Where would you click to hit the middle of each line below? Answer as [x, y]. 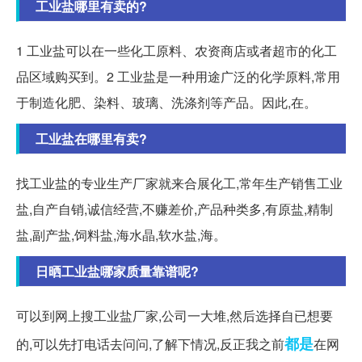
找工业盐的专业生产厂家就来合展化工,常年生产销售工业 [179, 183]
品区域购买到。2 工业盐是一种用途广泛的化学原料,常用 [178, 77]
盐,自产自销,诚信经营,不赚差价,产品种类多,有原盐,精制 [175, 209]
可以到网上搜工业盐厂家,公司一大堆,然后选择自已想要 [175, 316]
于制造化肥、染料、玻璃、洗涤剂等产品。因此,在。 [166, 103]
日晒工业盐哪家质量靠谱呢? [117, 271]
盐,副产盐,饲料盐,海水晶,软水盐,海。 [121, 235]
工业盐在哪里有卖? [91, 139]
